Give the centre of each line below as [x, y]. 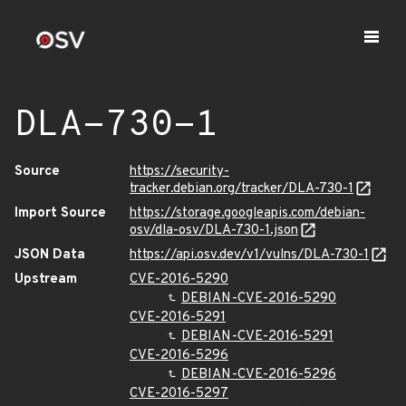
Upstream [46, 280]
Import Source [60, 213]
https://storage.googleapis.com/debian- [247, 213]
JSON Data [50, 255]
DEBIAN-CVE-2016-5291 [257, 337]
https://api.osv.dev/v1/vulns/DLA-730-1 [249, 255]
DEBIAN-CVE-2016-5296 [259, 375]
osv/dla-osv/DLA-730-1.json [214, 231]
